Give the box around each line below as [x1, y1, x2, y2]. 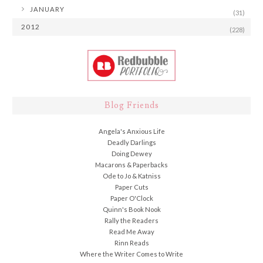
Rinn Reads [114, 239, 149, 247]
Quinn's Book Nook [102, 205, 161, 214]
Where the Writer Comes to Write [80, 250, 183, 258]
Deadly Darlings [107, 139, 156, 147]
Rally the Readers [104, 217, 159, 225]
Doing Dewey [111, 150, 152, 158]
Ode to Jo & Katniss [102, 172, 161, 180]
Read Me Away [109, 228, 154, 236]
